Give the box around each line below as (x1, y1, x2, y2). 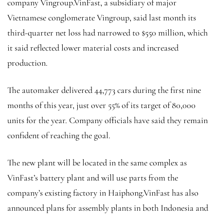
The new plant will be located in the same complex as (7, 157, 187, 168)
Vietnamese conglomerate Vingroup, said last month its (7, 12, 196, 23)
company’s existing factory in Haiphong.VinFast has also (7, 187, 199, 199)
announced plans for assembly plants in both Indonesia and (7, 202, 208, 214)
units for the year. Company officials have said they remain (7, 115, 208, 126)
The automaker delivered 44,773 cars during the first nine (7, 85, 201, 96)
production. (7, 57, 48, 69)
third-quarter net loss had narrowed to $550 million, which (7, 27, 208, 38)
